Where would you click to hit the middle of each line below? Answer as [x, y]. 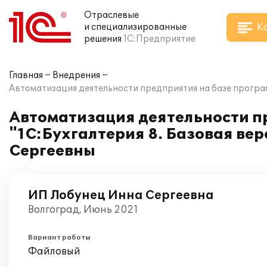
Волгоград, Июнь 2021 [83, 210]
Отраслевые [111, 15]
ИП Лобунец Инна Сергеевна [121, 195]
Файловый [54, 252]
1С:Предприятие [159, 39]
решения [103, 39]
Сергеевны [52, 151]
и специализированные [135, 27]
